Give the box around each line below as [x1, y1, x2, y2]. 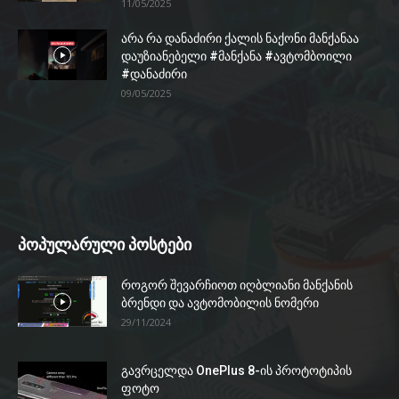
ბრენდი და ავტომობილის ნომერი [121, 296, 319, 311]
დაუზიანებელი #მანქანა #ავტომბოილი [121, 49, 352, 64]
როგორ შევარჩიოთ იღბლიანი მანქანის [121, 278, 353, 293]
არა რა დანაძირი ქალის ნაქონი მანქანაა [121, 31, 359, 46]
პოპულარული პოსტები [18, 235, 191, 255]
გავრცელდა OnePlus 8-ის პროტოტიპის [121, 363, 352, 379]
